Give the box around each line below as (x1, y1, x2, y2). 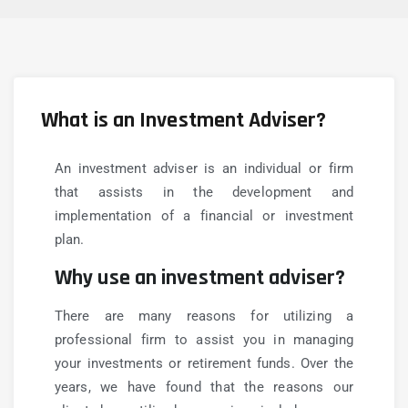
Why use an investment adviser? (55, 264, 345, 291)
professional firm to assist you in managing (55, 331, 353, 348)
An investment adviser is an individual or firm (55, 160, 353, 177)
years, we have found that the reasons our (55, 379, 353, 395)
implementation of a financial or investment (55, 208, 353, 224)
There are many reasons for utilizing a (55, 308, 353, 324)
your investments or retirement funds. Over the (55, 355, 353, 372)
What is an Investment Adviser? (41, 107, 326, 134)
